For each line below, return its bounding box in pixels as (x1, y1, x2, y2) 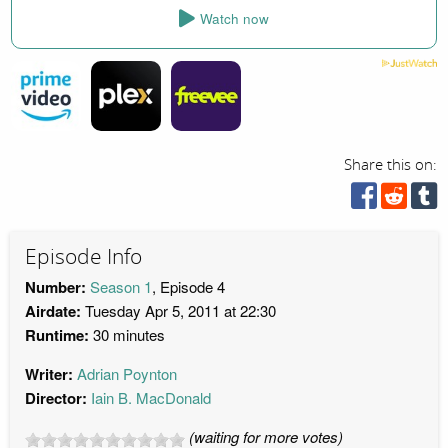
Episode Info (25, 243, 142, 270)
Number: (25, 276, 86, 299)
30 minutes (89, 324, 165, 346)
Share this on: (344, 155, 438, 174)
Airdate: (25, 300, 81, 323)
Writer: (25, 363, 73, 386)
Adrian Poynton (77, 363, 177, 385)
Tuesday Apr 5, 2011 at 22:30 (81, 300, 276, 322)
